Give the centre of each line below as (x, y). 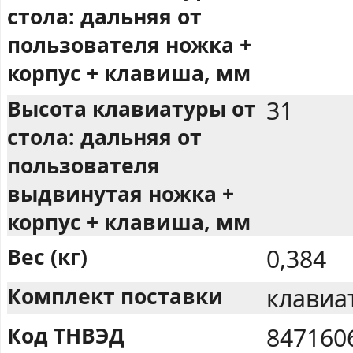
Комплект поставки (115, 297)
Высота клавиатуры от (132, 108)
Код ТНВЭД (66, 336)
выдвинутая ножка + (121, 193)
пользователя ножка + (129, 45)
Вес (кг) (47, 257)
